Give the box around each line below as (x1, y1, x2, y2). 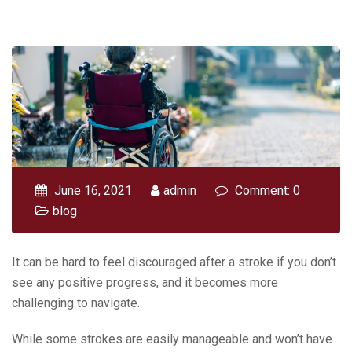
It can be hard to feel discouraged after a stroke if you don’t (12, 254, 336, 269)
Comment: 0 (232, 182, 300, 198)
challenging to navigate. (12, 295, 140, 310)
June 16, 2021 (51, 182, 132, 198)
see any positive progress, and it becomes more (12, 274, 278, 290)
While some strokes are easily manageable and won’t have (12, 331, 332, 346)
